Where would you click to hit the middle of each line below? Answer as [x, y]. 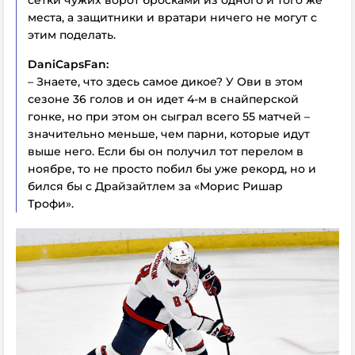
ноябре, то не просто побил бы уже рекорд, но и [172, 168]
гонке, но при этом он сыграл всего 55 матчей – [169, 116]
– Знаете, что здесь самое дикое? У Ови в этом [165, 81]
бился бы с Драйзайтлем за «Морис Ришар [155, 186]
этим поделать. [72, 34]
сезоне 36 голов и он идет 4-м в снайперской [163, 99]
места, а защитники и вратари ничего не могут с [172, 17]
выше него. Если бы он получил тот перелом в [166, 151]
